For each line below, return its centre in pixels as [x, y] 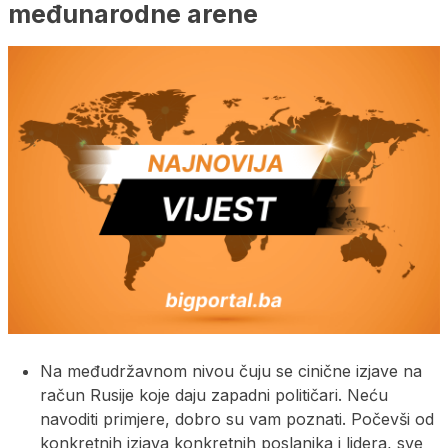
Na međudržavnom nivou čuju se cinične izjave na [231, 370]
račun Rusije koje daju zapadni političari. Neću [214, 394]
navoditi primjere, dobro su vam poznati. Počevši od [237, 418]
